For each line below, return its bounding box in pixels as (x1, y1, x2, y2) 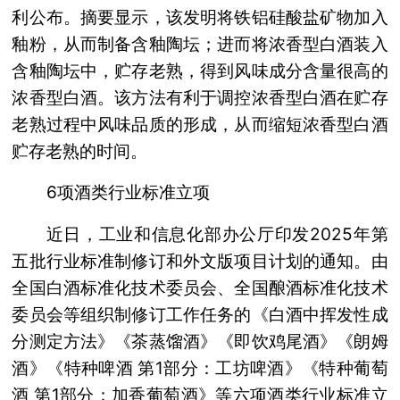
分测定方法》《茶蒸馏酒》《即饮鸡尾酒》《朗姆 (12, 331, 388, 353)
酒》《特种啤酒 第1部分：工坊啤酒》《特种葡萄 (12, 358, 388, 379)
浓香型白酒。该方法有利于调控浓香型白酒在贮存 (12, 87, 388, 108)
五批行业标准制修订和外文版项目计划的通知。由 (12, 251, 388, 272)
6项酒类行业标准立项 (46, 182, 210, 204)
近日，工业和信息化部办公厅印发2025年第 (46, 224, 388, 246)
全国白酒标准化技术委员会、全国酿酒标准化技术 (12, 278, 388, 299)
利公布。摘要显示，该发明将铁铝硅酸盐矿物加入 (12, 6, 388, 28)
